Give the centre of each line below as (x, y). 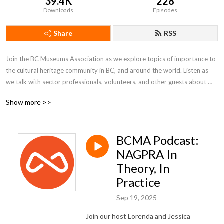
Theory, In (143, 168)
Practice (138, 182)
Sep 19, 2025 (137, 197)
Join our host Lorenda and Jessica (138, 216)
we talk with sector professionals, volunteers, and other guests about (106, 82)
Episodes (165, 10)
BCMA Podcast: (158, 140)
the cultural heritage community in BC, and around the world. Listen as (107, 70)
